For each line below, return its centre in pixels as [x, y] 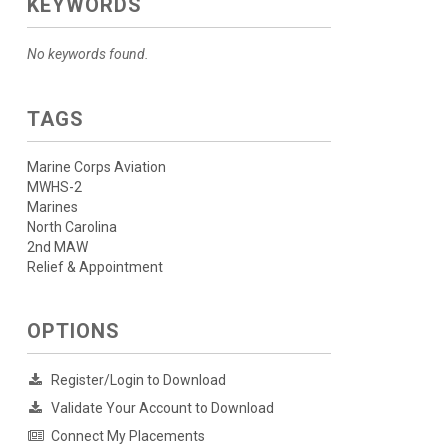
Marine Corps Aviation [96, 167]
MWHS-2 [54, 187]
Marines [52, 207]
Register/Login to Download [138, 380]
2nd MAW [57, 247]
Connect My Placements [127, 436]
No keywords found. [87, 54]
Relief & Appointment [94, 267]
